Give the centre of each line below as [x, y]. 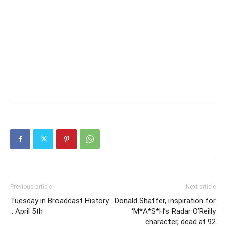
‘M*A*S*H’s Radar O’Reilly [174, 211]
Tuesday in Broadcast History [60, 201]
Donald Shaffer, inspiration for [165, 201]
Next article [201, 186]
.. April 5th [26, 211]
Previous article [31, 186]
